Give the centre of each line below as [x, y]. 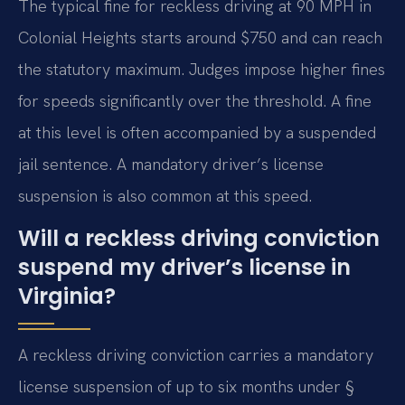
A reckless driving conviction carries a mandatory [196, 355]
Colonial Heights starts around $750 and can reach [200, 37]
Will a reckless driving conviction [199, 239]
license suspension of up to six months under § [186, 387]
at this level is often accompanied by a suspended [197, 132]
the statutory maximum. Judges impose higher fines [202, 69]
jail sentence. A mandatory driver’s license [171, 164]
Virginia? [67, 297]
